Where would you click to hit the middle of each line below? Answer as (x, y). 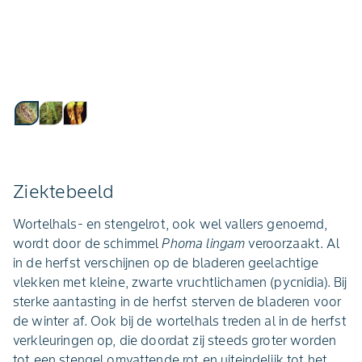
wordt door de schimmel (88, 243)
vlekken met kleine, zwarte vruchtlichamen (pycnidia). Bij (180, 282)
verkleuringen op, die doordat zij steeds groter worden (175, 340)
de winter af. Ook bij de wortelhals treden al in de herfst (180, 321)
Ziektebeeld (63, 192)
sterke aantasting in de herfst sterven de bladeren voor (177, 301)
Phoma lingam (205, 243)
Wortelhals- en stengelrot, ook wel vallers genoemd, (170, 224)
